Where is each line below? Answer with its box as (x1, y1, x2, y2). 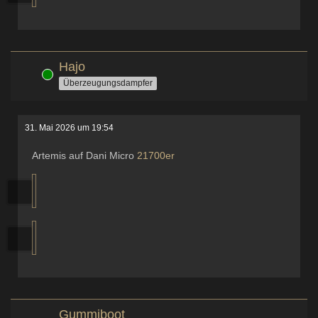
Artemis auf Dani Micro (32, 150, 137, 161)
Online (18, 69, 43, 79)
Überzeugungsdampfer (63, 77, 153, 88)
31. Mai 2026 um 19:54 (25, 123, 114, 133)
